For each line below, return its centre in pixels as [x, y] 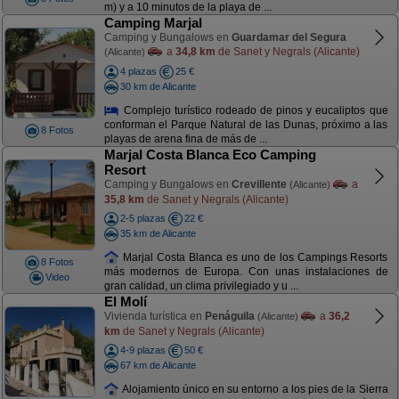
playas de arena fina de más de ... [185, 139]
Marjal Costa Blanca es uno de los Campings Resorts [254, 257]
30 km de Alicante [158, 86]
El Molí [125, 301]
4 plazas [138, 71]
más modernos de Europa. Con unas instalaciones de [246, 272]
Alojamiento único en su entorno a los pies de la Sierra [254, 389]
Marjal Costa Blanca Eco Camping [210, 155]
